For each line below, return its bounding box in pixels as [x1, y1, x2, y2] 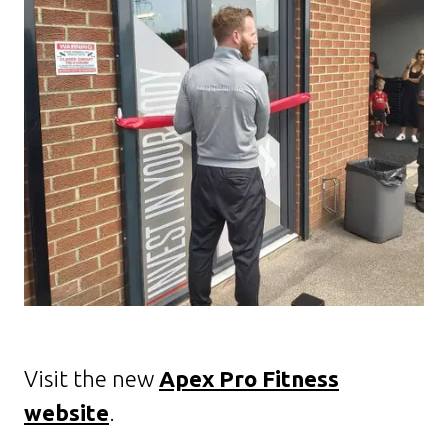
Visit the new [24, 366, 159, 392]
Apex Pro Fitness [159, 366, 339, 392]
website [24, 400, 109, 426]
